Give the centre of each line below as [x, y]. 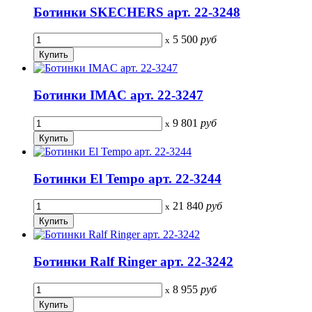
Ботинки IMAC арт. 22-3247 [118, 95]
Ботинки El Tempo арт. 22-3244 [127, 178]
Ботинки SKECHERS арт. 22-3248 [137, 12]
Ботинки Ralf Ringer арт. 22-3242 [133, 262]
